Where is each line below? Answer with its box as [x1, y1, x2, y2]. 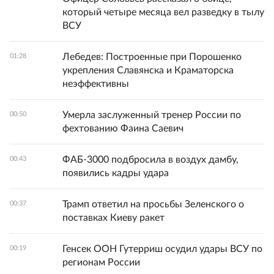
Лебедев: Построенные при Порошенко [62, 52, 242, 62]
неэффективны [62, 79, 129, 89]
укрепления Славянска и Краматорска [62, 65, 234, 75]
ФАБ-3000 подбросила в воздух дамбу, [62, 155, 239, 165]
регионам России [62, 257, 140, 267]
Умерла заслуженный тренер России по [62, 110, 241, 120]
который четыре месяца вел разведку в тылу [62, 7, 264, 17]
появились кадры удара [62, 168, 169, 178]
